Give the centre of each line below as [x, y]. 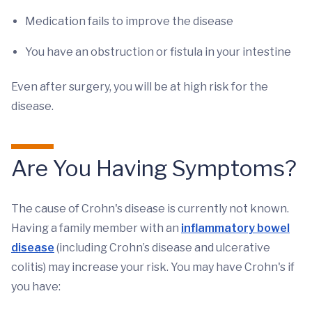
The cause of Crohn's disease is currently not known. [150, 209]
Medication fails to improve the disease [129, 21]
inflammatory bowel [235, 228]
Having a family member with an [96, 228]
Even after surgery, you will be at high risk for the [140, 87]
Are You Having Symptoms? [154, 168]
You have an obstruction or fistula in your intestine [158, 52]
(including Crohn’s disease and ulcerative [162, 248]
